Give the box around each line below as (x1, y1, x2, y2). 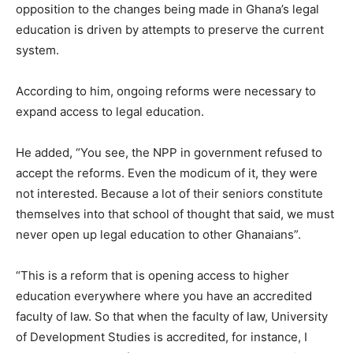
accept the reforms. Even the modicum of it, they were (16, 165, 318, 181)
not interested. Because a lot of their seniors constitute (16, 186, 323, 202)
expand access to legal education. (16, 104, 204, 120)
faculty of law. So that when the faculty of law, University (16, 309, 328, 325)
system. (16, 43, 59, 58)
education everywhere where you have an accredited (16, 288, 312, 304)
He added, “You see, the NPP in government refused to (16, 145, 322, 161)
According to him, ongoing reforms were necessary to (16, 84, 316, 99)
